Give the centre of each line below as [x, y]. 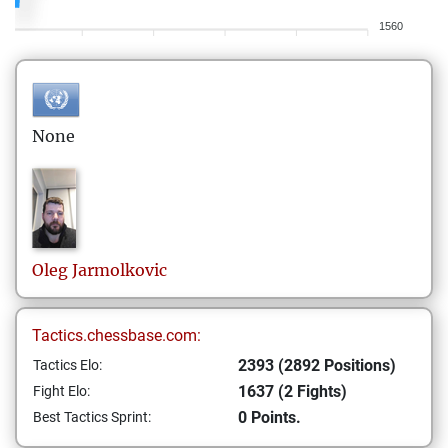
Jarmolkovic [119, 270]
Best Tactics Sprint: [92, 417]
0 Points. [269, 417]
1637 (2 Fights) [292, 391]
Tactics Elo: [67, 365]
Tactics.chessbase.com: [116, 335]
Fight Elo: [61, 391]
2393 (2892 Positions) [317, 365]
